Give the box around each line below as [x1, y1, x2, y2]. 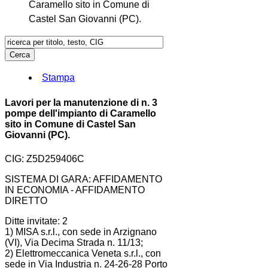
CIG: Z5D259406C [5, 153, 84, 164]
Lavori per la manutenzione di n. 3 [5, 98, 157, 108]
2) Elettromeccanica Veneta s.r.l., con [5, 248, 161, 258]
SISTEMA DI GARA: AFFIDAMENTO [5, 173, 162, 184]
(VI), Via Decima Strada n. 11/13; [5, 237, 143, 248]
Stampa [42, 72, 75, 83]
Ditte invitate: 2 [5, 215, 68, 226]
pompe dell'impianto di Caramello [5, 108, 156, 119]
